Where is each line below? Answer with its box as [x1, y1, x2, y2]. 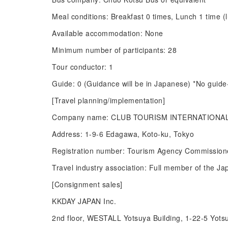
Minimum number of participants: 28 [52, 45, 177, 55]
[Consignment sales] [52, 179, 123, 189]
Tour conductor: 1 [52, 62, 113, 72]
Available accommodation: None [52, 28, 163, 38]
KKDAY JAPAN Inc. [52, 196, 116, 206]
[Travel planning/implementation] [52, 95, 165, 105]
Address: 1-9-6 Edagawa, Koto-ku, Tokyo [52, 129, 194, 139]
